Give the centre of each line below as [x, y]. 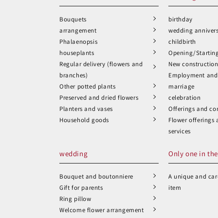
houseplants [77, 53]
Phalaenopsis [79, 42]
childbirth [182, 42]
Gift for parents [81, 188]
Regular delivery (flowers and [101, 64]
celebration [185, 98]
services [180, 131]
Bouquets [73, 19]
